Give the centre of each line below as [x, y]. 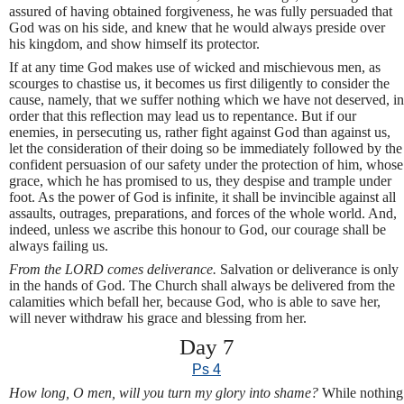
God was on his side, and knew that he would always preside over [197, 27]
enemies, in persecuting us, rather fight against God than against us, [200, 132]
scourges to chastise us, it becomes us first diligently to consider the [199, 83]
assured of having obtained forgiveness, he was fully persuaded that [201, 11]
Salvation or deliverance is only [309, 269]
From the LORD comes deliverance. [115, 269]
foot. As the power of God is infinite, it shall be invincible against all [202, 197]
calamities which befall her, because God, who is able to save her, [195, 301]
